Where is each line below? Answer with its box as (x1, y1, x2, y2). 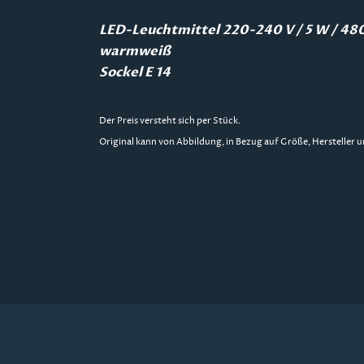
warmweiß (99, 42, 171, 61)
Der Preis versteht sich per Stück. (99, 115, 240, 127)
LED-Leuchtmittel (99, 21, 219, 40)
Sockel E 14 (99, 63, 174, 82)
